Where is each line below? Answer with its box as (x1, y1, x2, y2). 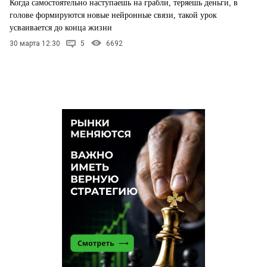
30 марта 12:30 (10, 39, 60, 48)
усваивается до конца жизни (10, 23, 112, 33)
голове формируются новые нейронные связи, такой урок (10, 11, 217, 20)
